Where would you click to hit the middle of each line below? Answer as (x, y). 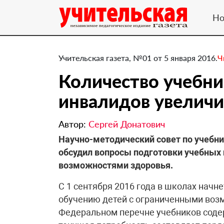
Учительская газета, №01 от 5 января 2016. (138, 58)
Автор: (73, 124)
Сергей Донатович (127, 124)
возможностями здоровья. (116, 165)
